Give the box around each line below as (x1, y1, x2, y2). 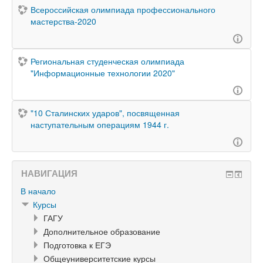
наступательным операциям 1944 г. (31, 119, 169, 130)
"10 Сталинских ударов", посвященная (31, 107, 180, 119)
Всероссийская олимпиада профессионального (31, 4, 215, 15)
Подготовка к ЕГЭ (43, 239, 111, 251)
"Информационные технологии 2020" (31, 67, 175, 79)
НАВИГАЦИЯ (21, 167, 77, 180)
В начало (21, 185, 56, 197)
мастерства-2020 (31, 15, 96, 27)
